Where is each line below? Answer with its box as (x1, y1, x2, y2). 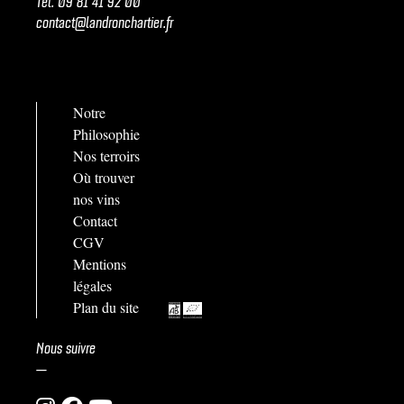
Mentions (73, 254, 126, 274)
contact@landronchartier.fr (36, 8, 173, 32)
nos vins (73, 189, 120, 209)
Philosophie (73, 124, 140, 144)
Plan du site (73, 298, 139, 317)
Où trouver (73, 168, 134, 188)
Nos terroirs (73, 146, 140, 166)
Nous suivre (36, 335, 96, 359)
